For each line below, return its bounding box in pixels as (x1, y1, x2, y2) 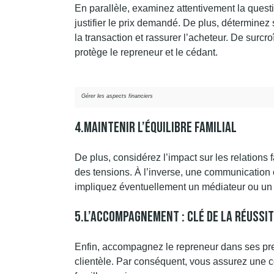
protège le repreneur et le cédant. (75, 47, 218, 57)
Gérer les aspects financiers (81, 92, 153, 99)
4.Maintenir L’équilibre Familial (75, 119, 237, 136)
